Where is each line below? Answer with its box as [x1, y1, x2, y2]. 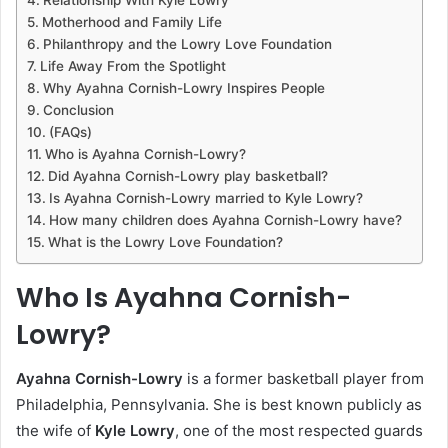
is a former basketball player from [183, 369, 424, 389]
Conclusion [42, 101, 114, 118]
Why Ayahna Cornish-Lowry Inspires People [42, 79, 325, 96]
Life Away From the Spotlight [39, 57, 226, 74]
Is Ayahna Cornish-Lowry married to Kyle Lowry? [48, 189, 363, 206]
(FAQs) [48, 123, 92, 140]
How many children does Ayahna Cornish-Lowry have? [48, 211, 402, 228]
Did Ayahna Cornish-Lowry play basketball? [47, 167, 328, 184]
